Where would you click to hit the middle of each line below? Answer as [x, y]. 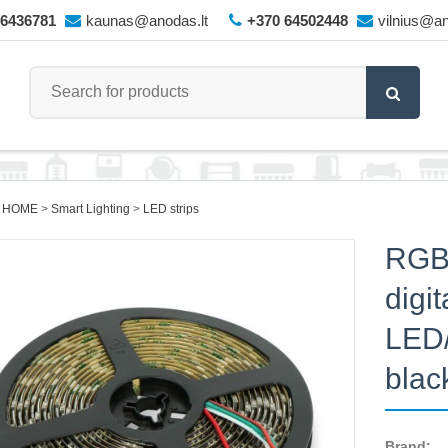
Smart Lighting [90, 209]
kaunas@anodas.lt [146, 20]
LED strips [170, 209]
